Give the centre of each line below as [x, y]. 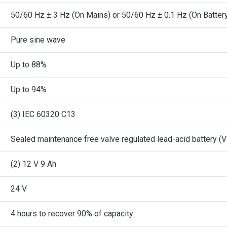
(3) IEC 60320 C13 [43, 114]
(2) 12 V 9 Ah [33, 164]
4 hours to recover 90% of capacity [72, 214]
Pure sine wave [38, 40]
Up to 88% [29, 65]
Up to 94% [29, 89]
